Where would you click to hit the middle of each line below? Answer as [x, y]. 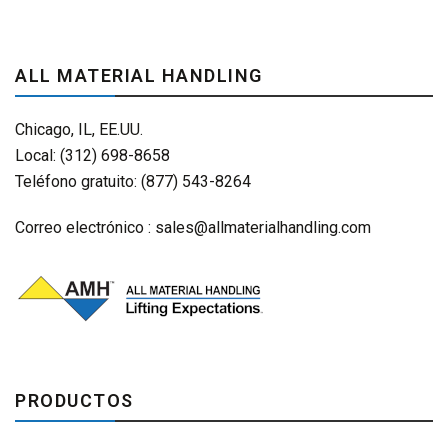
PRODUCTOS [74, 401]
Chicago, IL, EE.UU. [79, 130]
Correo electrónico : [85, 228]
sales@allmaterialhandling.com [263, 228]
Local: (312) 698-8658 [92, 156]
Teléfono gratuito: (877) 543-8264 [133, 182]
